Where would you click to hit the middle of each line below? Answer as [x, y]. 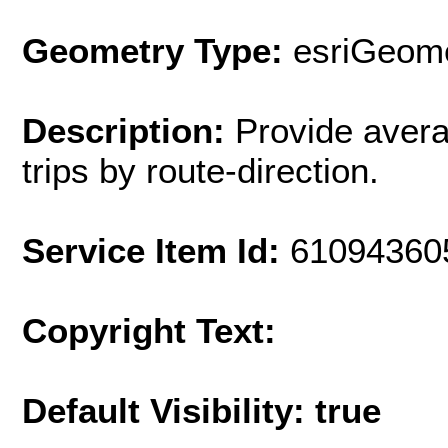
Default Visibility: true [201, 410]
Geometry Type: [152, 50]
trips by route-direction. [200, 170]
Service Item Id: [156, 250]
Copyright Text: [149, 330]
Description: [128, 130]
